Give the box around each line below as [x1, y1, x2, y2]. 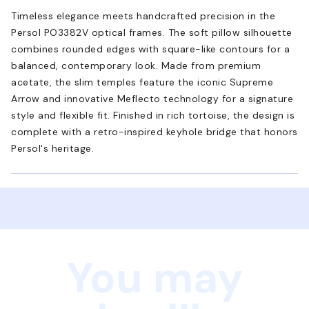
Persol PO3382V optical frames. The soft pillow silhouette [11, 26, 292, 39]
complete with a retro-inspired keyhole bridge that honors [11, 125, 298, 138]
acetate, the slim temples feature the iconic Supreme [11, 75, 273, 88]
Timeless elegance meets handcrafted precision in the [11, 9, 275, 22]
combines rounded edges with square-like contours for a [11, 42, 290, 55]
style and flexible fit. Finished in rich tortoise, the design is [11, 108, 295, 121]
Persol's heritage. [11, 141, 94, 154]
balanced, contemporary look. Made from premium [11, 59, 261, 72]
